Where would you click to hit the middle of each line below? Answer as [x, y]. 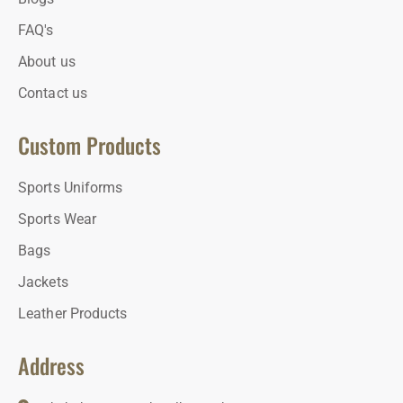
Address [51, 365]
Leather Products [73, 313]
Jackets [43, 282]
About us [47, 61]
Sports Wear [58, 219]
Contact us [53, 93]
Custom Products [90, 144]
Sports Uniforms [71, 187]
